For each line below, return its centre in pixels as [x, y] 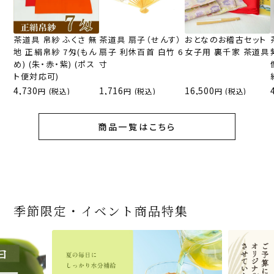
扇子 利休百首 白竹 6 [141, 51]
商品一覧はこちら [137, 126]
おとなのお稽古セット [226, 39]
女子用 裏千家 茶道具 [227, 51]
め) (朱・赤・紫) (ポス [54, 64]
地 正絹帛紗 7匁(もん [55, 51]
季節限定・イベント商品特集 [101, 210]
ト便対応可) [36, 76]
